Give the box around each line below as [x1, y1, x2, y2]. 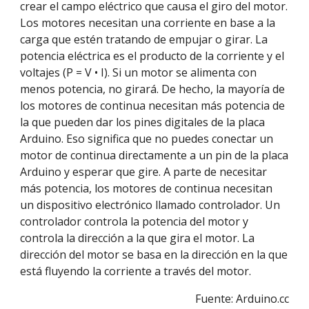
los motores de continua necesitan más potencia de [20, 98, 286, 113]
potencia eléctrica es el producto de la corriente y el [20, 48, 285, 63]
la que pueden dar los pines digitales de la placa [20, 114, 266, 130]
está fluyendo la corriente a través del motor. [20, 263, 252, 279]
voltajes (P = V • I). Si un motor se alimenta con [20, 65, 257, 80]
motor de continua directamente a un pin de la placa [20, 148, 289, 163]
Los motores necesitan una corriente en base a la [20, 15, 276, 30]
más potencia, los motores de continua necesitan [20, 181, 273, 196]
